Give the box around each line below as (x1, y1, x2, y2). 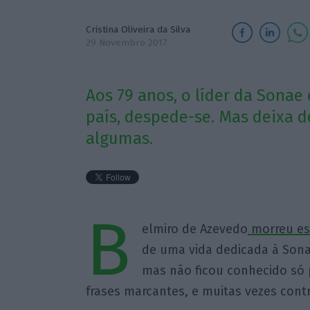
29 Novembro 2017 (85, 37, 167, 48)
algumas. (85, 129, 153, 149)
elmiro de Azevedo (141, 221, 248, 237)
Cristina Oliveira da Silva (85, 24, 190, 35)
